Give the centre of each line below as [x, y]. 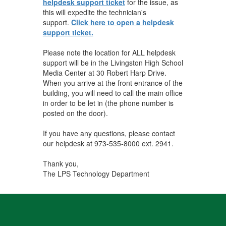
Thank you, [62, 163]
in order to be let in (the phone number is [108, 103]
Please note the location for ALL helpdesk [109, 52]
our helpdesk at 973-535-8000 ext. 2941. [109, 143]
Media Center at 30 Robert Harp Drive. [104, 72]
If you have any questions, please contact [109, 133]
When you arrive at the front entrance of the [112, 82]
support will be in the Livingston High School [113, 62]
